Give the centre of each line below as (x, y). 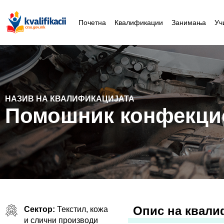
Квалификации (138, 22)
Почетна (92, 22)
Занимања (188, 22)
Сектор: (40, 209)
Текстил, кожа (82, 209)
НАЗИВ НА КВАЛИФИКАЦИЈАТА (70, 99)
